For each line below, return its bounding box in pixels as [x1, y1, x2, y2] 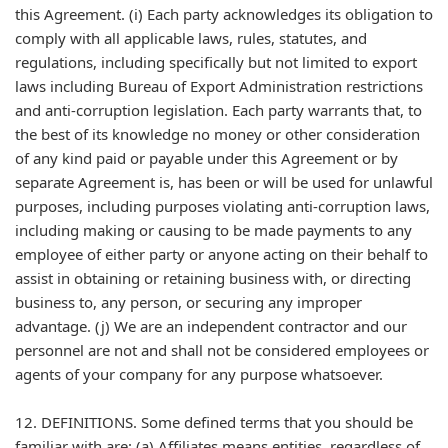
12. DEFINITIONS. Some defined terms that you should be [15, 412, 413, 432]
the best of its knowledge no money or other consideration [15, 124, 420, 144]
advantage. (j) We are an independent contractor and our [15, 316, 407, 336]
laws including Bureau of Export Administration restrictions [15, 76, 423, 96]
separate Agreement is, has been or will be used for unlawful [15, 172, 433, 192]
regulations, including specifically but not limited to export [15, 52, 417, 72]
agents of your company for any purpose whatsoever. [15, 364, 383, 384]
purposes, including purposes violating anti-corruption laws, [15, 196, 430, 216]
